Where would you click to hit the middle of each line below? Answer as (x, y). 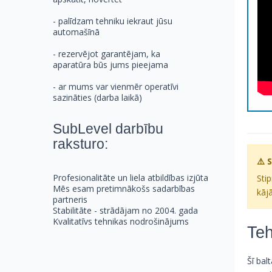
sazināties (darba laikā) (99, 98)
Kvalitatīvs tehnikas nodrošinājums (121, 222)
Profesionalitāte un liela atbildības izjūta (131, 178)
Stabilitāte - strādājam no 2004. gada (125, 211)
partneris (70, 200)
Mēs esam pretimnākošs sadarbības (124, 189)
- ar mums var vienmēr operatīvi (116, 87)
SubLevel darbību (108, 129)
